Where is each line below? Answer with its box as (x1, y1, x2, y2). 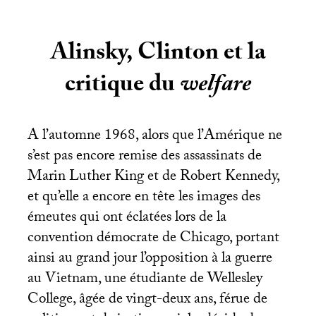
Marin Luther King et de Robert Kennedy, (27, 164, 279, 190)
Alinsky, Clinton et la (50, 34, 266, 75)
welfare (180, 66, 251, 107)
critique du (65, 66, 180, 107)
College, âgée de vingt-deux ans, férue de (27, 287, 267, 313)
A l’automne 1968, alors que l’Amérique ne (27, 123, 282, 150)
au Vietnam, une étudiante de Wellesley (27, 267, 262, 293)
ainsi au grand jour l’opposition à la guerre (27, 246, 272, 272)
